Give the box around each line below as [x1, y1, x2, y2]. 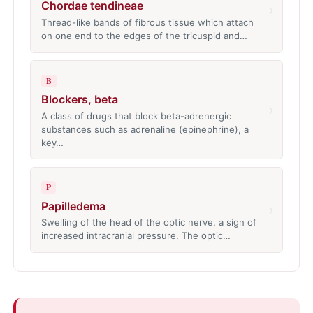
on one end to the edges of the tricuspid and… [41, 30, 247, 42]
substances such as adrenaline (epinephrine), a [41, 123, 249, 135]
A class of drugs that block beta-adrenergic [41, 110, 231, 122]
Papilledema [41, 198, 105, 213]
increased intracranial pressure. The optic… [41, 230, 231, 242]
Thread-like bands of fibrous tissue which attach [41, 17, 254, 29]
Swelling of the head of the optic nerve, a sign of [41, 217, 256, 228]
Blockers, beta [41, 92, 118, 106]
